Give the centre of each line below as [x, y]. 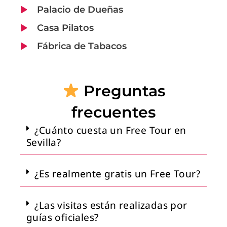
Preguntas [122, 91]
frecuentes [113, 112]
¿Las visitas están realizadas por [111, 205]
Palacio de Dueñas [80, 9]
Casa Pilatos [65, 28]
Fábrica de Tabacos [82, 46]
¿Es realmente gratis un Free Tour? [118, 174]
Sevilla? [44, 142]
